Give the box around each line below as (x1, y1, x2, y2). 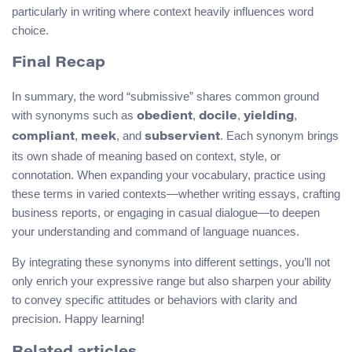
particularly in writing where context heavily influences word (12, 4, 313, 18)
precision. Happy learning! (12, 312, 145, 326)
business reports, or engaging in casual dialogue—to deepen (12, 206, 320, 220)
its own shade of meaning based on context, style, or (12, 149, 280, 163)
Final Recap (12, 56, 105, 71)
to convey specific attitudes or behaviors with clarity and (12, 293, 297, 307)
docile (199, 111, 237, 123)
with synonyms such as (12, 108, 137, 123)
